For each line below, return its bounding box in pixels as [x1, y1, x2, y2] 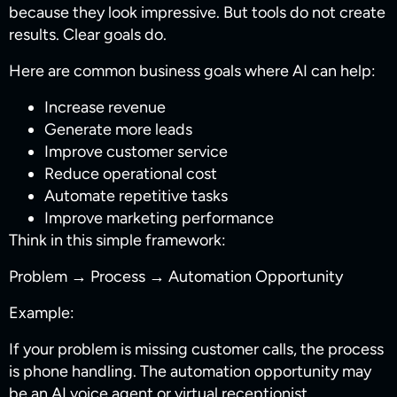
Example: [9, 303, 74, 323]
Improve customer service [44, 142, 228, 162]
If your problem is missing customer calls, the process [9, 339, 384, 360]
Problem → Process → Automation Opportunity [9, 267, 343, 287]
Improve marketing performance [44, 208, 274, 229]
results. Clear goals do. [9, 25, 167, 45]
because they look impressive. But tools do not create [9, 3, 385, 23]
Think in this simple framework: [9, 230, 226, 251]
